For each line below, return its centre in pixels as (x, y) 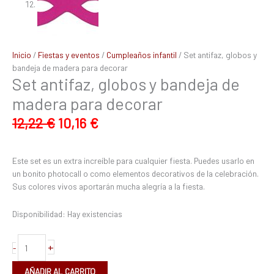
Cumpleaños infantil (142, 55)
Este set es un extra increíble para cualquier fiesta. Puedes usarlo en (133, 160)
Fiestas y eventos (69, 55)
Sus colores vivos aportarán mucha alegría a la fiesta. (109, 186)
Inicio (22, 55)
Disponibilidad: (39, 213)
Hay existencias (95, 213)
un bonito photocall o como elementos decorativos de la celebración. (135, 173)
